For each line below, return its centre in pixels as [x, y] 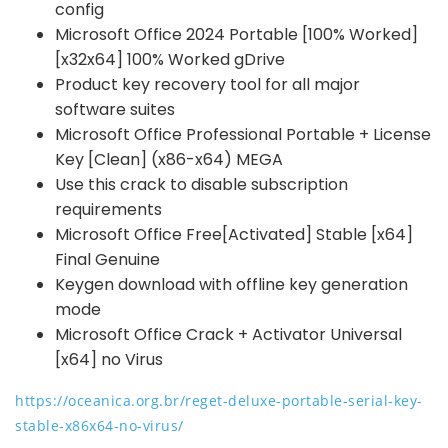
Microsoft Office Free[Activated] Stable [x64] [234, 234]
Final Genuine [107, 259]
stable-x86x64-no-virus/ [99, 425]
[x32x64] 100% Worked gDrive [170, 59]
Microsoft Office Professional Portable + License [243, 134]
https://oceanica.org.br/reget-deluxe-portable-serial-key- [219, 400]
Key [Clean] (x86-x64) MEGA [169, 159]
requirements [108, 209]
